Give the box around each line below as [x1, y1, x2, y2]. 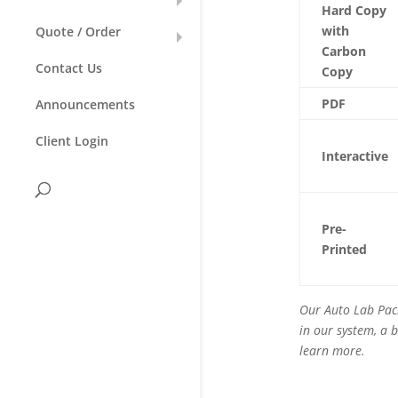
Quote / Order [36, 23, 121, 41]
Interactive [321, 147, 388, 164]
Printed [321, 241, 370, 258]
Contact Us [36, 60, 102, 77]
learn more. [298, 342, 369, 359]
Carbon [321, 43, 366, 60]
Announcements [36, 96, 135, 114]
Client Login [36, 132, 108, 150]
